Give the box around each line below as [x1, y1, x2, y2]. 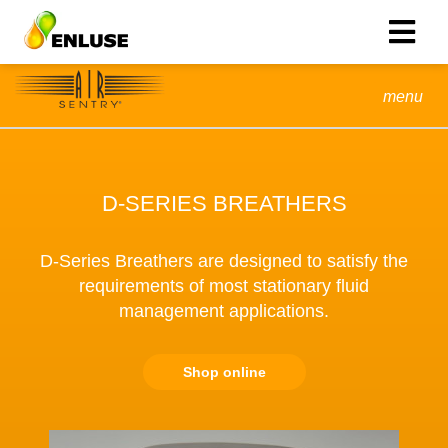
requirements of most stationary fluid [79, 276, 369, 296]
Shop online [182, 364, 266, 380]
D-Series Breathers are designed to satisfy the [40, 251, 408, 271]
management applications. [119, 301, 329, 321]
